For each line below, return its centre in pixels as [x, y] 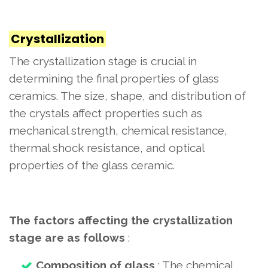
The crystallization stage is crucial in [103, 61]
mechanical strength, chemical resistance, [118, 130]
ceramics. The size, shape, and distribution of [127, 96]
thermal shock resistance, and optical [106, 148]
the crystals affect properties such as [106, 113]
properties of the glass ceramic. [92, 165]
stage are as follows [67, 237]
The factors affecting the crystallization [121, 220]
